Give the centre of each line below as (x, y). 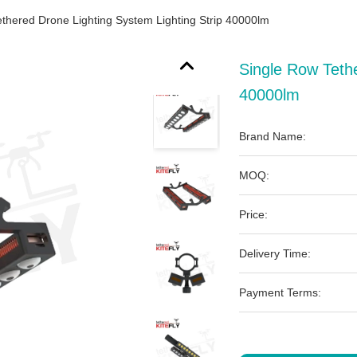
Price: (253, 214)
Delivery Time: (275, 253)
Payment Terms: (280, 292)
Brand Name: (273, 136)
